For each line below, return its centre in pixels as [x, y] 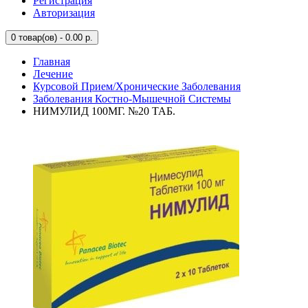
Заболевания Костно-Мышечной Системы [132, 99]
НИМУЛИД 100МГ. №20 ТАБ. [104, 111]
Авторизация [64, 13]
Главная [52, 62]
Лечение [53, 74]
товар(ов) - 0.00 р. [54, 37]
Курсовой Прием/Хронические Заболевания [137, 86]
